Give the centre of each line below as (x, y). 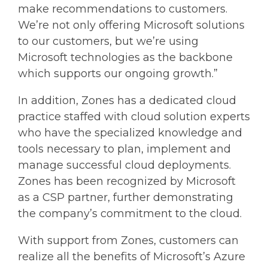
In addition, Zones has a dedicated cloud (127, 100)
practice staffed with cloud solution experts (134, 116)
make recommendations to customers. (123, 9)
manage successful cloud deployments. (124, 165)
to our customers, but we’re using (108, 41)
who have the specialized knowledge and (130, 133)
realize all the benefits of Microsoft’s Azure (132, 256)
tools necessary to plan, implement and (124, 149)
